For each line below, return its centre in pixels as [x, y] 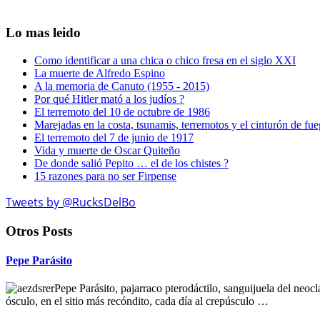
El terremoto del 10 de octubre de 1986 [122, 112]
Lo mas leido [43, 33]
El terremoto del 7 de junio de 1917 [114, 138]
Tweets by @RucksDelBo [71, 202]
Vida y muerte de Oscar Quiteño [107, 151]
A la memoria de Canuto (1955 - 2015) [122, 86]
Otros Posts [39, 231]
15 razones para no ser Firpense [105, 176]
